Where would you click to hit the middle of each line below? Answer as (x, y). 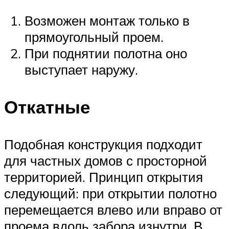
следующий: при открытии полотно (110, 193)
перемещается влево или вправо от (113, 210)
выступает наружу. (81, 69)
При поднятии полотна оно (106, 53)
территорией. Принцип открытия (104, 177)
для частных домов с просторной (106, 161)
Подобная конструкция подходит (103, 144)
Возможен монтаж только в (107, 20)
